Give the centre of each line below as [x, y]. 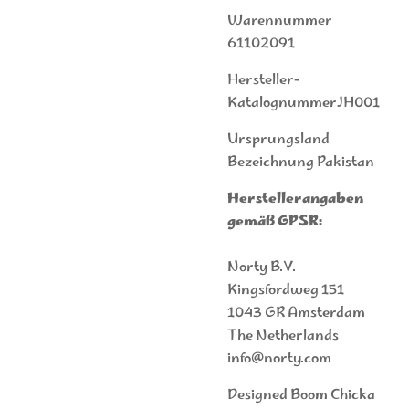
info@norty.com [279, 359]
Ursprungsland [278, 140]
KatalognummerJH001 [304, 103]
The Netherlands [283, 336]
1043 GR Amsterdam [296, 313]
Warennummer [280, 21]
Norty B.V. [262, 267]
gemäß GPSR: [275, 222]
